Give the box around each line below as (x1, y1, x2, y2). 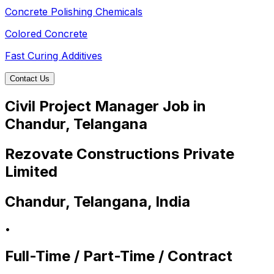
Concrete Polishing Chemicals (5, 6, 143, 18)
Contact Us (10, 74, 50, 84)
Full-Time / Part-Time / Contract (5, 246, 232, 265)
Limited (5, 162, 57, 180)
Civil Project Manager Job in (5, 97, 206, 116)
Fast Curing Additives (5, 50, 102, 62)
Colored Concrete (5, 28, 87, 40)
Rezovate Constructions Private (5, 144, 234, 163)
